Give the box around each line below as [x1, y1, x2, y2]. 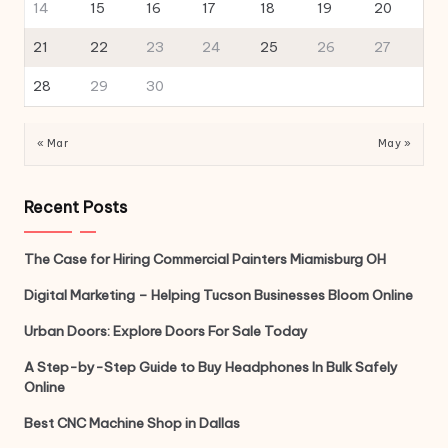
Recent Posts [24, 196, 127, 217]
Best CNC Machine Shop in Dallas [24, 413, 240, 432]
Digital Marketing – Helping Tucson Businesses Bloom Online [24, 285, 413, 304]
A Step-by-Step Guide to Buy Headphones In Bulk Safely [24, 357, 398, 376]
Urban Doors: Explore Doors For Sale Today [24, 321, 308, 340]
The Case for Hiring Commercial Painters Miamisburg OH [24, 249, 386, 268]
